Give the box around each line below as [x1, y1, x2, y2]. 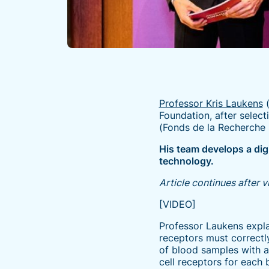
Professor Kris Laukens [159, 97, 263, 109]
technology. [159, 155, 214, 167]
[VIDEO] [159, 198, 196, 210]
